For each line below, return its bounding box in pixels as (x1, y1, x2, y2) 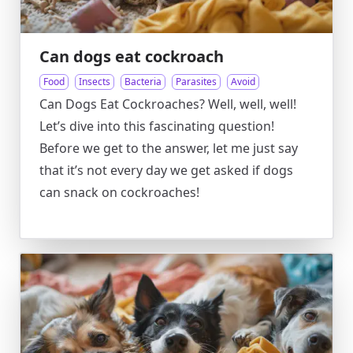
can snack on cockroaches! (39, 184, 199, 201)
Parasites (176, 75, 217, 88)
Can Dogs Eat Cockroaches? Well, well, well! (39, 95, 296, 113)
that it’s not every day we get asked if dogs (39, 162, 293, 179)
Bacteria (124, 75, 162, 88)
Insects (79, 75, 110, 88)
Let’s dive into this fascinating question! (39, 117, 274, 135)
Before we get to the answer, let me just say (39, 139, 298, 157)
